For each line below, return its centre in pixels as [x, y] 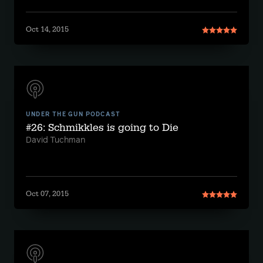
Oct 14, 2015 [47, 29]
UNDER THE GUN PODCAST [73, 114]
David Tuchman [55, 140]
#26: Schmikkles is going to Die [102, 128]
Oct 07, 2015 [47, 194]
